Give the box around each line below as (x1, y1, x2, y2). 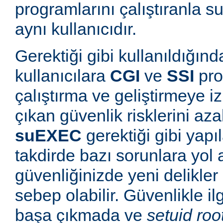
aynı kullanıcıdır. (15, 19, 136, 39)
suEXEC (15, 126, 82, 145)
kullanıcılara (15, 66, 110, 86)
